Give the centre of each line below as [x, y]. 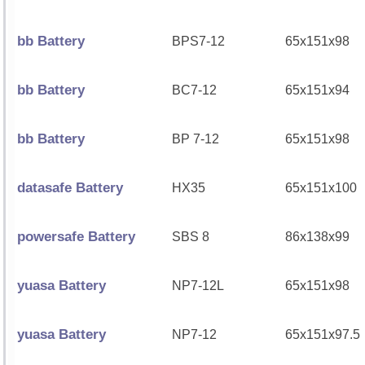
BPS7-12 [198, 41]
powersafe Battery [76, 237]
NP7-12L [198, 286]
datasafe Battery [70, 188]
